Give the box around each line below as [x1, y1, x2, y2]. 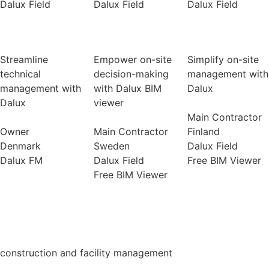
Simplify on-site [187, 53, 259, 65]
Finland [187, 125, 220, 138]
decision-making [93, 67, 169, 80]
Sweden [93, 139, 130, 152]
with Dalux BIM [93, 82, 162, 94]
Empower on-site [93, 53, 172, 65]
